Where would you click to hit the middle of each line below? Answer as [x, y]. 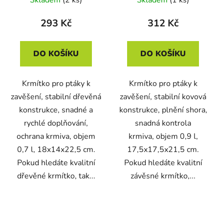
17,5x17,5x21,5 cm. [163, 149]
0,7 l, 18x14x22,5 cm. [56, 149]
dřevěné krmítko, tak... [56, 176]
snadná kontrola [163, 123]
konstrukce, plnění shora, [163, 110]
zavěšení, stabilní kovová [163, 97]
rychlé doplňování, [56, 123]
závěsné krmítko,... [163, 176]
